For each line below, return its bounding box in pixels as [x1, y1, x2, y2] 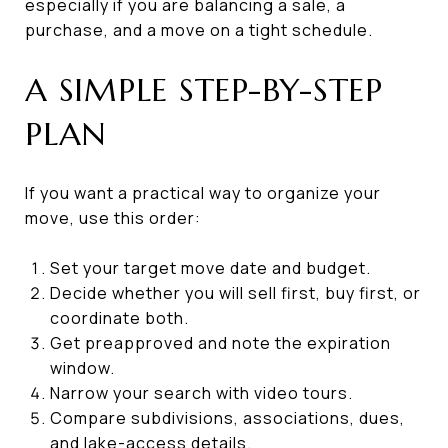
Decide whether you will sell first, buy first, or [49, 281, 421, 304]
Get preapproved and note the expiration [49, 331, 391, 354]
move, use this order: [25, 206, 201, 229]
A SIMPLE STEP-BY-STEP [25, 69, 383, 110]
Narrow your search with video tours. [49, 381, 353, 404]
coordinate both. [49, 306, 189, 329]
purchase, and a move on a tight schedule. [25, 18, 373, 41]
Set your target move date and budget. [49, 256, 371, 279]
